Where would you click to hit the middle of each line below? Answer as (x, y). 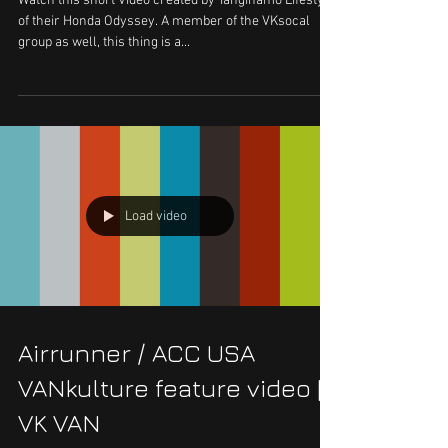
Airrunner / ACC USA (136, 352)
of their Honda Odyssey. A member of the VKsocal (164, 21)
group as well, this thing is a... (104, 42)
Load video (156, 216)
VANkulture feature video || (172, 387)
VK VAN (59, 422)
